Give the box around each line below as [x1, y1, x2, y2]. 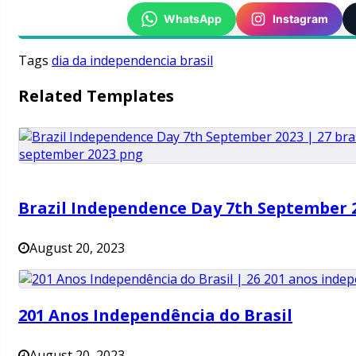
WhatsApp [163, 12, 222, 26]
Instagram [272, 12, 328, 26]
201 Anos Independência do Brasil [18, 304, 292, 326]
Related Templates [18, 84, 174, 106]
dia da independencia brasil [52, 51, 213, 69]
